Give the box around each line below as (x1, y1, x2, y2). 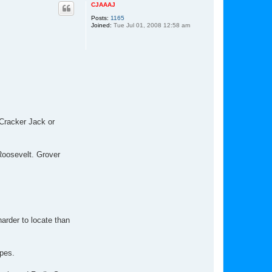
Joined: (91, 21, 112, 29)
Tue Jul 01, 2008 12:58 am (112, 21, 190, 29)
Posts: (91, 14, 109, 21)
